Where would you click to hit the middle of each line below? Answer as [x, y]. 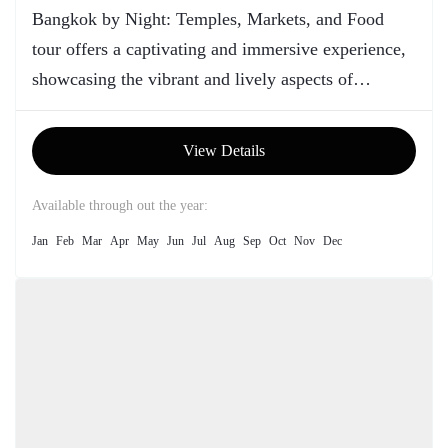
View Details [224, 150]
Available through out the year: [120, 205]
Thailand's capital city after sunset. [158, 109]
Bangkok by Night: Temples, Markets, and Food [208, 19]
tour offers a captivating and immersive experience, [219, 49]
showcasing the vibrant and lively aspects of [192, 79]
